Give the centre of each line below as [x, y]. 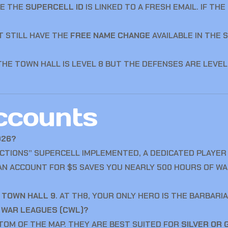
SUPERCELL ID [54, 7]
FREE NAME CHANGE [110, 35]
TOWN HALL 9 [28, 196]
